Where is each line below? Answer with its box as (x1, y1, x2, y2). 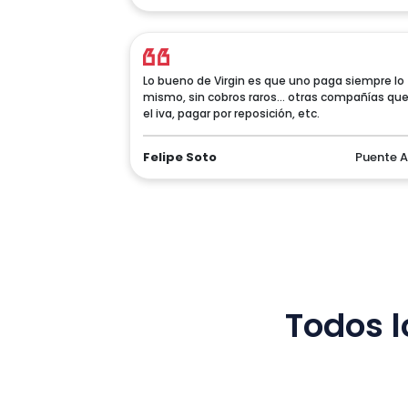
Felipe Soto (143, 148, 217, 166)
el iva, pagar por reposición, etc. (143, 106, 320, 121)
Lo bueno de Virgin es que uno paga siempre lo (143, 73, 404, 88)
